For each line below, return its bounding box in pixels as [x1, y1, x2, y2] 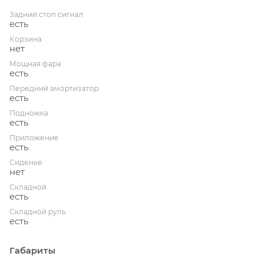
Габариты [9, 244, 55, 256]
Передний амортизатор [9, 83, 99, 93]
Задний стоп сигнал [9, 9, 83, 19]
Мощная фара [9, 59, 61, 68]
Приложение [9, 133, 59, 142]
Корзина [9, 34, 42, 43]
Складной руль [9, 207, 66, 216]
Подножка [9, 108, 48, 117]
